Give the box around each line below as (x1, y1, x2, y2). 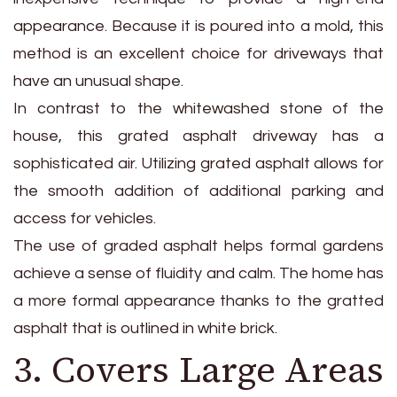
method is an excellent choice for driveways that (13, 44, 384, 62)
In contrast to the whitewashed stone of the (13, 99, 384, 117)
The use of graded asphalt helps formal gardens (13, 237, 384, 254)
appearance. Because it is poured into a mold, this (13, 17, 384, 35)
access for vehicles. (13, 209, 156, 227)
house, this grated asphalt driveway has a (13, 127, 384, 144)
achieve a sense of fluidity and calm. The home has (13, 264, 384, 282)
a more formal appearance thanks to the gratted (13, 292, 384, 309)
